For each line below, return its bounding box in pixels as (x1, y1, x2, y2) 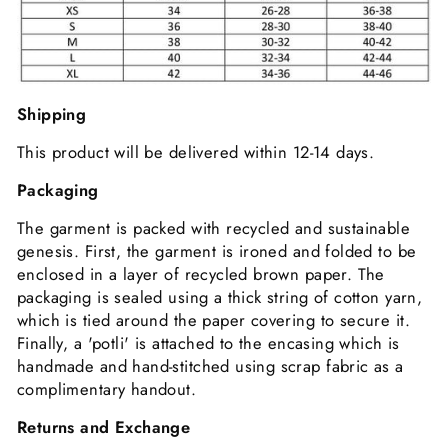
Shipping (17, 101, 87, 126)
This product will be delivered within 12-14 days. (17, 139, 375, 164)
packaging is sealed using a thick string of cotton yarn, (17, 284, 423, 309)
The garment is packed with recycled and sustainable (17, 215, 411, 240)
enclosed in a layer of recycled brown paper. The (17, 261, 385, 286)
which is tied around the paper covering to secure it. (17, 307, 410, 332)
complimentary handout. (17, 376, 197, 401)
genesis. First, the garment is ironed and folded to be (17, 238, 417, 263)
